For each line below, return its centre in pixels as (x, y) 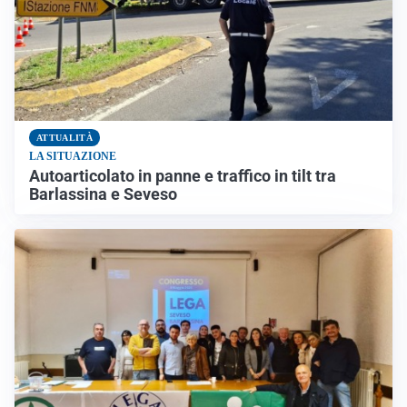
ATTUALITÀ (65, 138)
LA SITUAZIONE (73, 157)
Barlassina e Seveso (103, 195)
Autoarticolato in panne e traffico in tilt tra (183, 177)
